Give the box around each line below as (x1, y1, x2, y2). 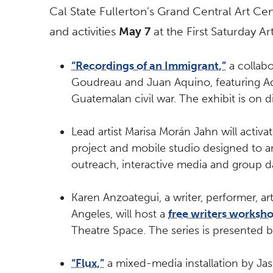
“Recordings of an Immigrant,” (71, 59, 226, 73)
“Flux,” (71, 257, 104, 271)
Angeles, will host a (71, 207, 168, 221)
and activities (49, 24, 119, 39)
